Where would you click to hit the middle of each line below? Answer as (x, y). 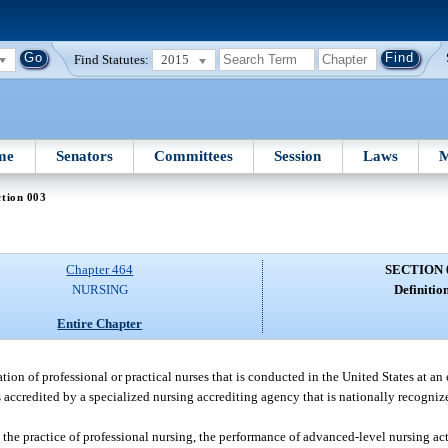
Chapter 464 (100, 270)
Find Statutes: (112, 59)
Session (298, 155)
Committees (194, 155)
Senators (84, 155)
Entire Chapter (100, 323)
